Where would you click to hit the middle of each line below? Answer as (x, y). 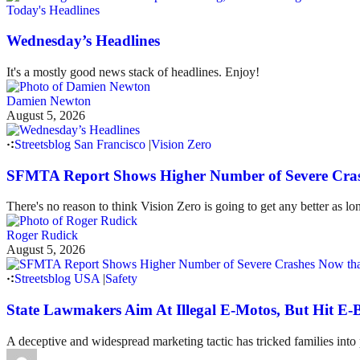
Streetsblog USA (57, 279)
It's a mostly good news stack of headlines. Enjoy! (133, 72)
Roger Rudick (42, 235)
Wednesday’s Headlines (83, 41)
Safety (121, 279)
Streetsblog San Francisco (80, 145)
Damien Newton (49, 101)
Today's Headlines (53, 10)
